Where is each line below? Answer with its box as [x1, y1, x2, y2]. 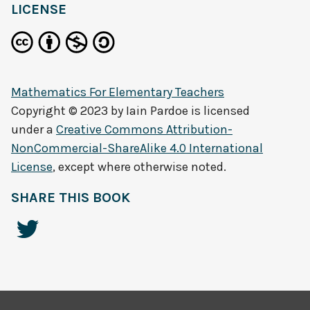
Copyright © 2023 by [11, 103, 126, 118]
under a [11, 122, 56, 137]
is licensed [188, 103, 250, 118]
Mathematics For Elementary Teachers [11, 84, 224, 100]
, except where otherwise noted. [53, 159, 226, 174]
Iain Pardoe [126, 103, 188, 118]
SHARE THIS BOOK [11, 190, 130, 206]
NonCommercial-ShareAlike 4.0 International [11, 140, 263, 156]
